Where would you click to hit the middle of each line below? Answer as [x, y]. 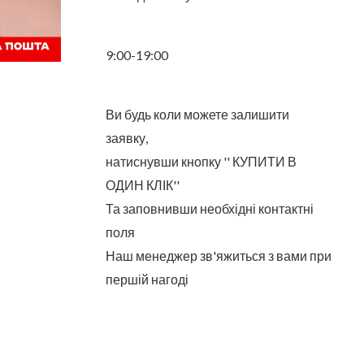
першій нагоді [147, 279]
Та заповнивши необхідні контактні [209, 209]
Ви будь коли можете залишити [197, 115]
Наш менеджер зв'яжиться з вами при [218, 256]
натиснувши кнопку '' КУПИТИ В [201, 162]
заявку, [126, 138]
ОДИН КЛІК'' [142, 185]
